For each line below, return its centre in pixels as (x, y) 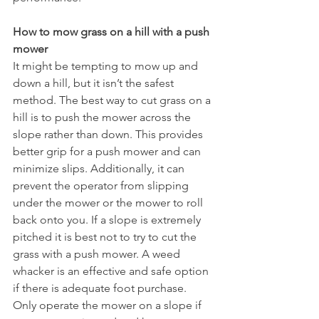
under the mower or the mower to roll (109, 203)
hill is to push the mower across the (103, 117)
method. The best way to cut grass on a (113, 100)
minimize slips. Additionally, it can (100, 168)
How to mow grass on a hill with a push (113, 32)
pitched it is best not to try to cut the (106, 237)
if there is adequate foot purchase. (101, 288)
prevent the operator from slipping (102, 185)
